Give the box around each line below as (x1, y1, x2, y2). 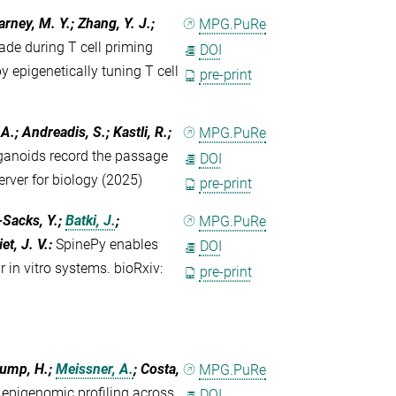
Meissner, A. (56, 360, 134, 377)
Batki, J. (65, 211, 117, 229)
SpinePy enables (56, 235, 159, 253)
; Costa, (133, 360, 180, 377)
